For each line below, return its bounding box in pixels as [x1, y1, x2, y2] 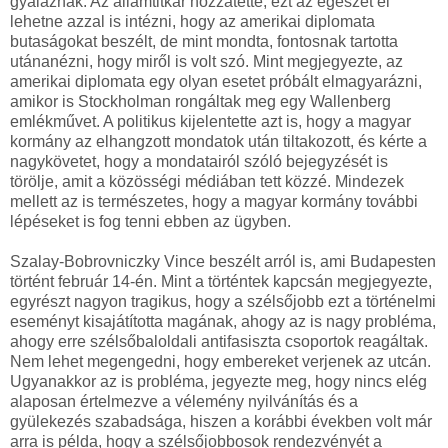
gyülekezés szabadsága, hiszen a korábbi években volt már [10, 412, 432, 430]
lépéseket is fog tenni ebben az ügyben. [10, 212, 291, 230]
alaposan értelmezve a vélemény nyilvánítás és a [10, 392, 358, 410]
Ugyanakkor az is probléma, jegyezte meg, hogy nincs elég [10, 372, 427, 390]
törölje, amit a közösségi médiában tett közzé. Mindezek [10, 172, 404, 190]
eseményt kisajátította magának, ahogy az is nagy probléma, [10, 312, 436, 330]
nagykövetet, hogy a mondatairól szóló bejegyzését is [10, 152, 388, 170]
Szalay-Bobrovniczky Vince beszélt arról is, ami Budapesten [10, 252, 436, 270]
